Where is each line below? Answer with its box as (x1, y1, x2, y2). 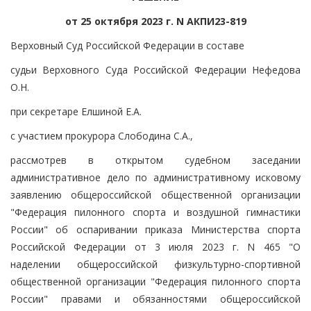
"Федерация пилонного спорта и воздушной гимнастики (10, 205, 301, 219)
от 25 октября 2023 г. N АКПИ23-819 (65, 14, 246, 28)
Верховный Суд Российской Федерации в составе (10, 38, 244, 52)
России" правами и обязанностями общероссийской (10, 292, 301, 305)
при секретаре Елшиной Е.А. (10, 104, 142, 118)
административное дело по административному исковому (10, 170, 301, 184)
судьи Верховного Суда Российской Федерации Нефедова (10, 62, 301, 76)
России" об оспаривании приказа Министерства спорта (10, 222, 301, 236)
